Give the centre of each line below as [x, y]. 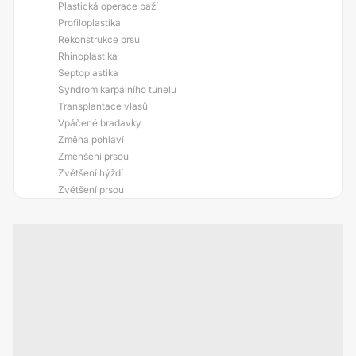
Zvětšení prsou [91, 190]
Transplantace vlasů [103, 106]
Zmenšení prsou [93, 156]
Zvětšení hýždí [91, 173]
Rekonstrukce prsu [99, 39]
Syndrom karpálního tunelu [117, 89]
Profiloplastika [89, 23]
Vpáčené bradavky [100, 123]
